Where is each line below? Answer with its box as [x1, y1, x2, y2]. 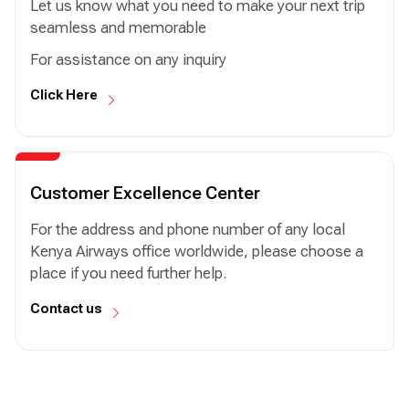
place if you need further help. [30, 264, 226, 282]
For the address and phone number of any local [30, 220, 345, 238]
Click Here [30, 88, 98, 103]
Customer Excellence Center [30, 183, 260, 203]
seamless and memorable [30, 18, 214, 37]
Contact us [30, 300, 102, 316]
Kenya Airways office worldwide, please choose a [30, 242, 363, 260]
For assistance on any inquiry [30, 51, 226, 69]
